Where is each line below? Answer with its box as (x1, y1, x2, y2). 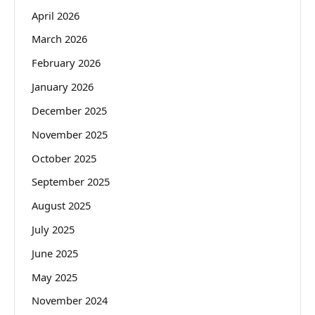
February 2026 (32, 56, 101, 70)
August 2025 (32, 198, 91, 213)
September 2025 (32, 174, 110, 189)
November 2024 (32, 293, 108, 308)
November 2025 (32, 127, 108, 141)
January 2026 (32, 79, 94, 94)
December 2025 (32, 103, 107, 117)
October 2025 (32, 150, 96, 165)
